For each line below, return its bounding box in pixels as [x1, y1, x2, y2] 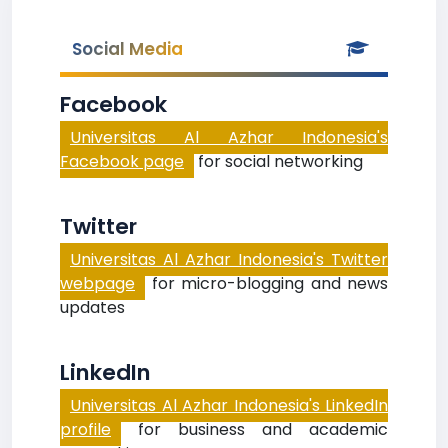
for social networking [194, 150, 363, 173]
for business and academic [121, 418, 388, 441]
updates [60, 296, 125, 319]
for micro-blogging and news [145, 272, 388, 295]
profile [60, 418, 111, 441]
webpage [60, 272, 135, 295]
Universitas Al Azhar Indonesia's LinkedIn [70, 394, 388, 417]
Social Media [72, 37, 183, 61]
